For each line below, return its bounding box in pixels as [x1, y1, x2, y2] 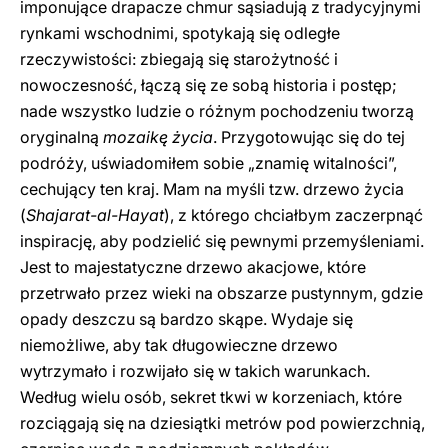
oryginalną [20, 127, 99, 147]
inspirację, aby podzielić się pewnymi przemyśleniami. [20, 231, 424, 251]
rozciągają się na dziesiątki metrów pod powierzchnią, [20, 413, 425, 433]
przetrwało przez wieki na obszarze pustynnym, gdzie [20, 283, 423, 303]
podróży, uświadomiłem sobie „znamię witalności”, [20, 153, 397, 173]
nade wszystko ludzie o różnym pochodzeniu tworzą [20, 101, 414, 121]
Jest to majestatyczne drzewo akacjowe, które [20, 257, 366, 277]
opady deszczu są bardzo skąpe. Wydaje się [20, 309, 353, 329]
